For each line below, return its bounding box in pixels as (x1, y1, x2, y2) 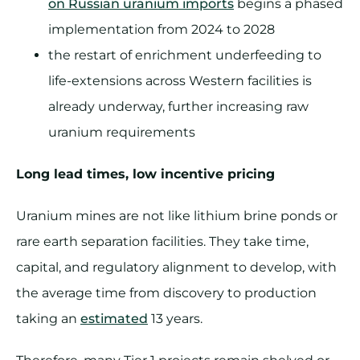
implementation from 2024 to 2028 (48, 22, 275, 38)
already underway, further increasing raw (48, 99, 309, 115)
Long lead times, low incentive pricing (16, 166, 275, 182)
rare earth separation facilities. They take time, (16, 234, 309, 250)
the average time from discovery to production (16, 285, 317, 301)
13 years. (148, 311, 202, 327)
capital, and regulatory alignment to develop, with (16, 260, 337, 276)
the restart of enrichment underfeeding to (48, 47, 321, 63)
